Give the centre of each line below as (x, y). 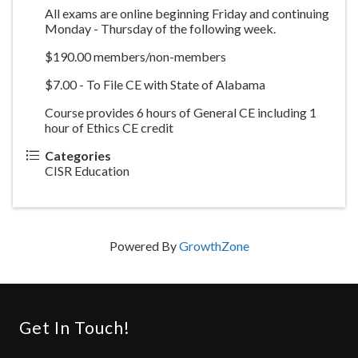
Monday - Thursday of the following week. (163, 28)
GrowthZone (214, 245)
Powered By (144, 245)
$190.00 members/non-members (143, 56)
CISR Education (87, 170)
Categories (78, 155)
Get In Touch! (75, 327)
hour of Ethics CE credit (109, 127)
